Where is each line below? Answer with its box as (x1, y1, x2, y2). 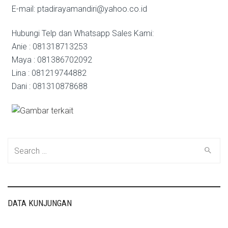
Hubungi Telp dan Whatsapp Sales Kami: (11, 28, 154, 38)
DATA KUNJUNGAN (8, 198, 72, 208)
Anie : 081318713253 (11, 42, 88, 51)
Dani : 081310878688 (11, 81, 88, 91)
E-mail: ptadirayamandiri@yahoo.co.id (11, 4, 147, 14)
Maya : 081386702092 (11, 55, 92, 65)
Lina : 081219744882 (11, 68, 87, 78)
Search (8, 139, 33, 149)
